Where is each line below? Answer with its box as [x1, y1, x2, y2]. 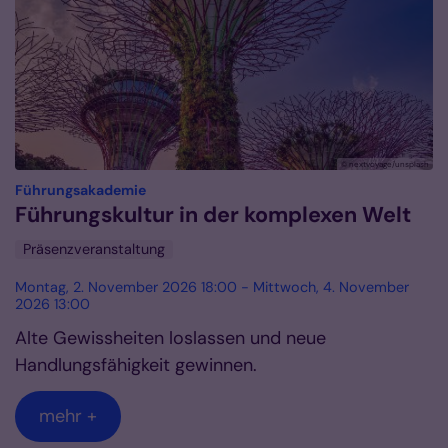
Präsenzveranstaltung [23, 240, 165, 259]
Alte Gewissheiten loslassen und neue [15, 326, 326, 351]
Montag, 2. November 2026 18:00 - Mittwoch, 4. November [15, 278, 409, 297]
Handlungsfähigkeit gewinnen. [15, 353, 257, 378]
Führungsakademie [15, 181, 146, 200]
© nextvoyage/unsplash [341, 159, 429, 170]
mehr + [39, 404, 97, 429]
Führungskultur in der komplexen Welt [15, 201, 411, 230]
